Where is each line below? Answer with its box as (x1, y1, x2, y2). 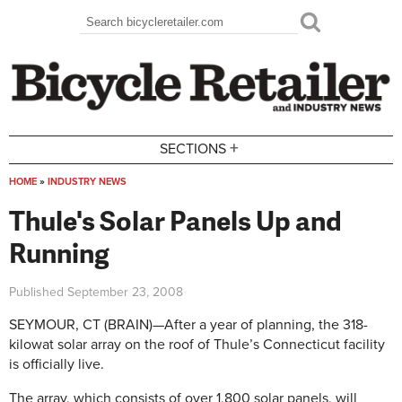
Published (9, 284, 67, 300)
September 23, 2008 (67, 284, 183, 300)
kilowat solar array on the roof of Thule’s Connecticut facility (9, 336, 385, 354)
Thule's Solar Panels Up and (9, 200, 342, 239)
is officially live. (9, 355, 104, 373)
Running (9, 232, 109, 271)
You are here (9, 187, 120, 215)
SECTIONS (160, 140, 227, 159)
